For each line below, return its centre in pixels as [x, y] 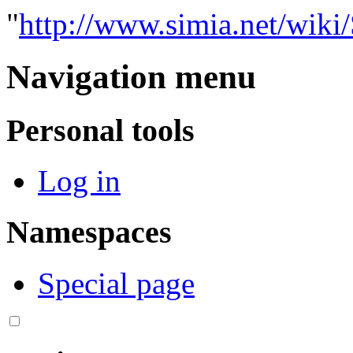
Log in [79, 181]
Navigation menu [131, 76]
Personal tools [100, 130]
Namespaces [89, 232]
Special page [116, 283]
